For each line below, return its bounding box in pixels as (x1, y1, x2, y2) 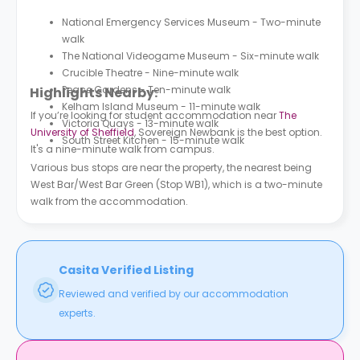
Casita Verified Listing (59, 262, 194, 278)
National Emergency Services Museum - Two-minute (62, 15, 321, 29)
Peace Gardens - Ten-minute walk (62, 83, 231, 96)
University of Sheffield (31, 125, 134, 139)
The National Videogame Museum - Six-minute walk (62, 49, 319, 63)
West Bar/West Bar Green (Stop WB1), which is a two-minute (31, 178, 322, 191)
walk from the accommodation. (31, 194, 190, 208)
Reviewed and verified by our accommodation (59, 287, 288, 301)
